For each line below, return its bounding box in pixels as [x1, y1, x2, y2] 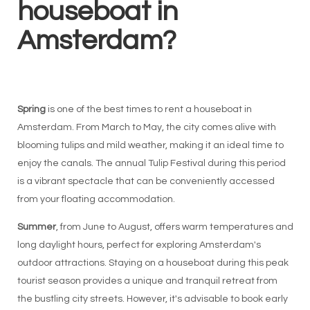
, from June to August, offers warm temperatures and [55, 222, 293, 232]
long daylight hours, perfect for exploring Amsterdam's [17, 240, 261, 250]
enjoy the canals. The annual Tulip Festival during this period [17, 158, 286, 168]
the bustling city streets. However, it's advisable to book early [17, 294, 288, 304]
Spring [17, 104, 46, 114]
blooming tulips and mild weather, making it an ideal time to [17, 140, 284, 150]
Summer [17, 222, 56, 232]
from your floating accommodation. [17, 194, 175, 204]
